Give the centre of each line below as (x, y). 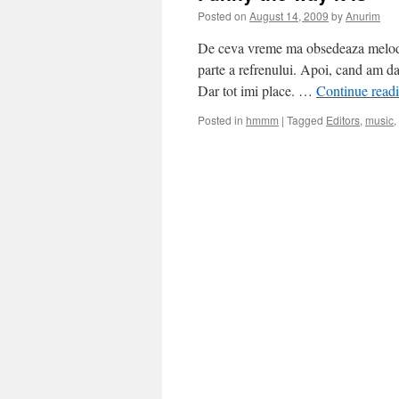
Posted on (222, 16)
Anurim (363, 16)
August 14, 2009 (289, 16)
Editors (343, 120)
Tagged (305, 120)
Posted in (220, 120)
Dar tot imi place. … (257, 90)
